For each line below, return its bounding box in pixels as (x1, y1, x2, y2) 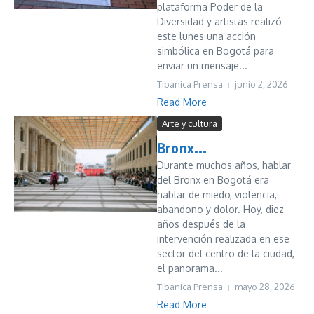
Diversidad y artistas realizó (157, 15, 282, 27)
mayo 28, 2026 (235, 281, 295, 292)
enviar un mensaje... (157, 60, 247, 71)
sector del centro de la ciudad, (157, 247, 294, 259)
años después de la (157, 218, 245, 230)
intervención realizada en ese (157, 233, 289, 245)
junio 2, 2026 (235, 78, 288, 90)
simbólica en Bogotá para (157, 45, 274, 57)
